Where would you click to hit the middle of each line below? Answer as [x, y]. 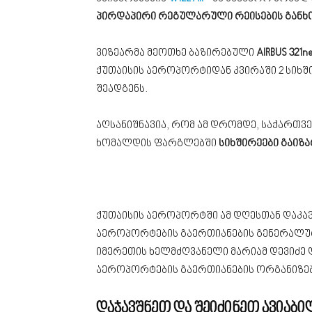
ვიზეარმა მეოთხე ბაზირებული [176, 53]
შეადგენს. [122, 89]
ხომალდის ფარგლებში [157, 144]
